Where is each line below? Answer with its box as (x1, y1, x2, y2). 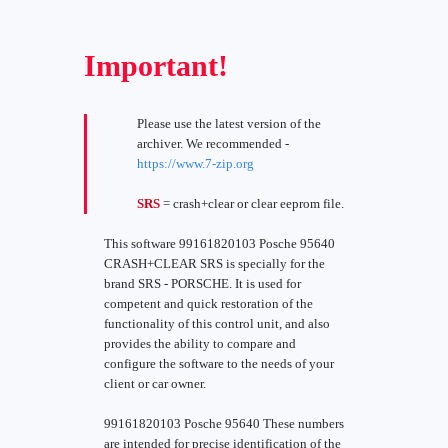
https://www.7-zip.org (137, 156, 254, 171)
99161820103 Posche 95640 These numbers (104, 416, 344, 431)
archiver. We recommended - (137, 136, 289, 151)
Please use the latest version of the (137, 116, 321, 131)
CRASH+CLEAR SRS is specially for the (104, 256, 325, 271)
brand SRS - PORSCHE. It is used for (104, 276, 301, 291)
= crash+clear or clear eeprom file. (160, 196, 344, 211)
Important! (84, 49, 228, 82)
